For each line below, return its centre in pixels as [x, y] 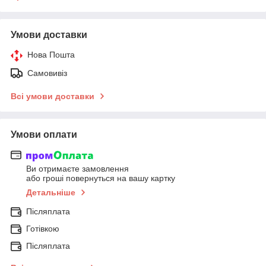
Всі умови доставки [53, 96]
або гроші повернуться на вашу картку [101, 178]
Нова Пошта [51, 54]
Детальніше [51, 193]
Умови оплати [44, 134]
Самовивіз [47, 73]
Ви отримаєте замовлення [77, 169]
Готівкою [43, 229]
